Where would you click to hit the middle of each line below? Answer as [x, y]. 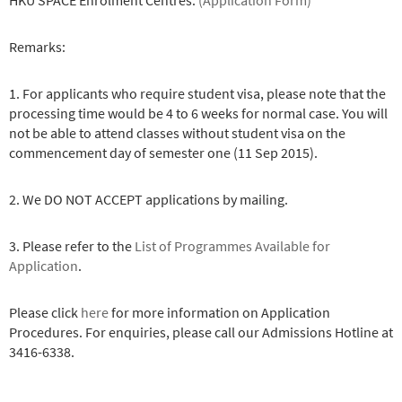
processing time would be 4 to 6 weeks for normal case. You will [198, 113]
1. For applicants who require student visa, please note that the [197, 93]
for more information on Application [219, 312]
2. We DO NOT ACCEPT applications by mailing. [149, 199]
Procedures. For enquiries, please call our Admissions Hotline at [201, 332]
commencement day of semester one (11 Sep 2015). [163, 153]
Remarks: [37, 47]
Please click [45, 312]
